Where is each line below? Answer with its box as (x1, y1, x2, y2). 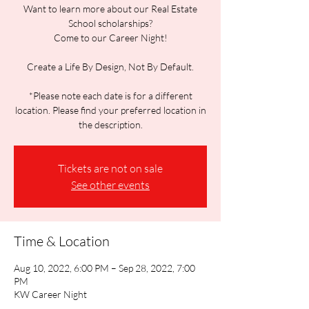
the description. (78, 119, 143, 130)
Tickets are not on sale (58, 161, 163, 175)
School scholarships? (68, 17, 152, 29)
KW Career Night (14, 288, 87, 300)
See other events (71, 178, 150, 192)
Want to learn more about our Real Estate (23, 3, 197, 14)
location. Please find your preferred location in (14, 104, 206, 116)
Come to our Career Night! (53, 32, 168, 43)
